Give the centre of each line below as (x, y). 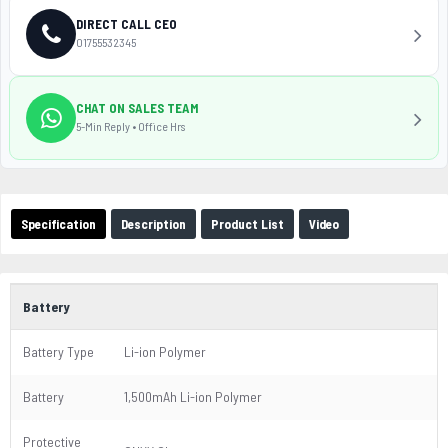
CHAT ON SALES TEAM (137, 107)
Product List (247, 224)
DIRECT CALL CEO (126, 23)
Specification (58, 224)
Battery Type (58, 351)
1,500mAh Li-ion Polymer (193, 396)
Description (153, 224)
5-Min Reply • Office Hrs (130, 125)
